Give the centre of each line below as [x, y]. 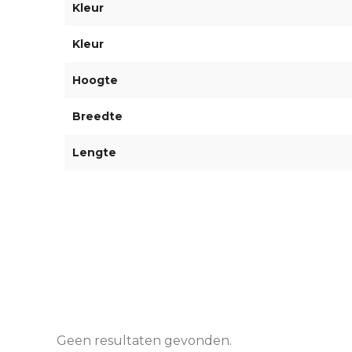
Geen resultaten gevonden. [144, 341]
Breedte [97, 117]
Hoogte [95, 81]
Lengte [94, 153]
